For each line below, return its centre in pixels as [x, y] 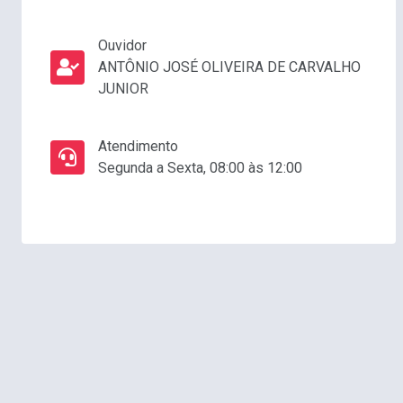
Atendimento [138, 147]
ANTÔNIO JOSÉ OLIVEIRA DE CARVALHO [229, 67]
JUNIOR [123, 89]
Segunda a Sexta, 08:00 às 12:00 [200, 168]
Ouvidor [122, 46]
